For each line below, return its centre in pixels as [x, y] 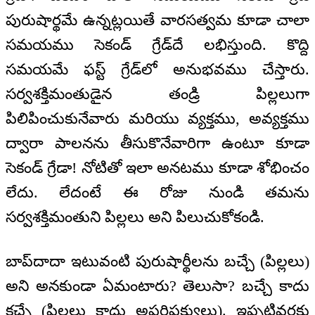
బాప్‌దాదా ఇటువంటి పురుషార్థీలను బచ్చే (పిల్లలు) [157, 261]
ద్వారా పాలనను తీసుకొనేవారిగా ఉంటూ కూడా [157, 143]
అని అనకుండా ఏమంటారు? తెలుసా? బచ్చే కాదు [157, 285]
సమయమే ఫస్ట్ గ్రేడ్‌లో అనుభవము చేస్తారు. [157, 70]
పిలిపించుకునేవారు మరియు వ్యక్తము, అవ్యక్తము [157, 119]
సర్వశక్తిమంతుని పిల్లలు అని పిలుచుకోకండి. [135, 217]
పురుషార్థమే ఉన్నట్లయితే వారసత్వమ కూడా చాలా [157, 20]
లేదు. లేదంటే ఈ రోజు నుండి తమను [157, 193]
